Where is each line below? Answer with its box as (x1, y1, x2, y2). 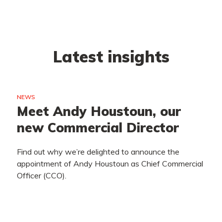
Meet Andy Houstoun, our (17, 103, 181, 119)
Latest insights (53, 47, 169, 66)
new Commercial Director (17, 119, 179, 136)
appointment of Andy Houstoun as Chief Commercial (17, 159, 204, 168)
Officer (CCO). (17, 170, 69, 180)
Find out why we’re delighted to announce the (17, 147, 180, 157)
